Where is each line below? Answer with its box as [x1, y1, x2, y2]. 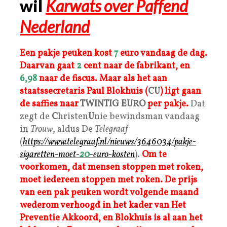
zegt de [20, 110, 52, 123]
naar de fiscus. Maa [39, 72, 117, 85]
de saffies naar [20, 97, 80, 110]
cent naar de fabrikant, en [84, 59, 190, 72]
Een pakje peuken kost [20, 47, 112, 60]
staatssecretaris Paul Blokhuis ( [20, 85, 148, 98]
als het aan [123, 72, 167, 85]
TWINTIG [80, 97, 119, 110]
